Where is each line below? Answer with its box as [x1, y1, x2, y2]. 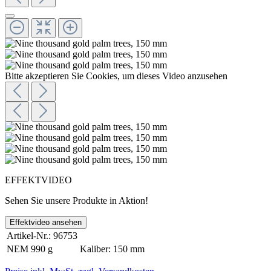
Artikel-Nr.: [7, 230, 51, 241]
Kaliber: [80, 243, 111, 254]
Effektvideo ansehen [10, 217, 82, 227]
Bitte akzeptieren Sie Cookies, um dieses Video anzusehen [5, 70, 227, 81]
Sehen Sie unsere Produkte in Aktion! [5, 195, 148, 206]
